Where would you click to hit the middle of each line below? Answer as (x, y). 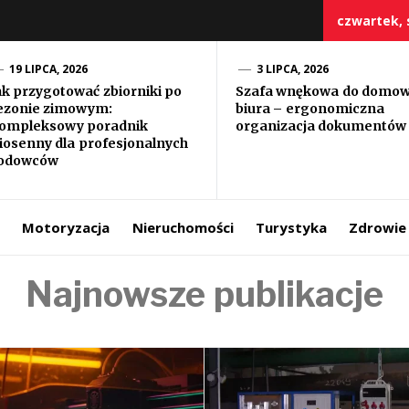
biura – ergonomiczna (310, 109)
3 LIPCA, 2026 (293, 69)
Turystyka (291, 227)
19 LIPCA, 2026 (48, 69)
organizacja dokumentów (321, 126)
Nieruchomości (183, 227)
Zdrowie (378, 227)
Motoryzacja (66, 227)
